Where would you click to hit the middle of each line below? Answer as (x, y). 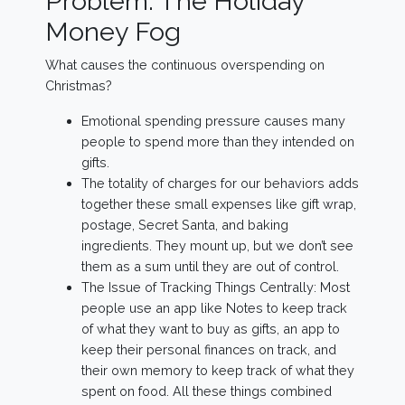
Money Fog (113, 32)
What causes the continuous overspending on (185, 65)
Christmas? (79, 85)
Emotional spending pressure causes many (213, 121)
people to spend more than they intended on (218, 141)
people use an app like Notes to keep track (214, 308)
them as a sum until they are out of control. (210, 266)
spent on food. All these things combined (207, 391)
